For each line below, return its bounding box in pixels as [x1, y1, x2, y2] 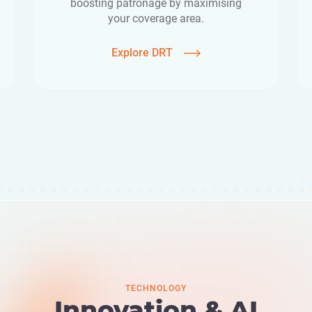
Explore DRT [111, 46, 173, 60]
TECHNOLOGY [125, 283, 187, 294]
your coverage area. [107, 12, 204, 26]
